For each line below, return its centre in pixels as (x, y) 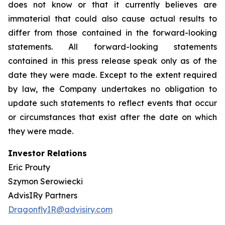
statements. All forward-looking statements (113, 47)
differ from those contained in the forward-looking (113, 33)
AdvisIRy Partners (43, 195)
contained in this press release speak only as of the (113, 61)
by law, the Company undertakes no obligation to (113, 89)
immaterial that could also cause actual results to (113, 19)
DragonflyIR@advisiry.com (60, 209)
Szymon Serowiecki (45, 181)
